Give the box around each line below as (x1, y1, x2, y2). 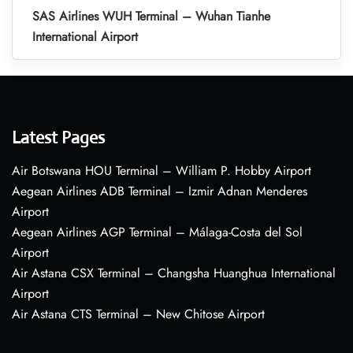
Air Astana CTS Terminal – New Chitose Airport (12, 305, 265, 324)
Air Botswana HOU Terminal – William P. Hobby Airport (12, 162, 311, 180)
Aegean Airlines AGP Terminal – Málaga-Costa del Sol (12, 223, 303, 242)
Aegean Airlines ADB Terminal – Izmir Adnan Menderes (12, 182, 307, 201)
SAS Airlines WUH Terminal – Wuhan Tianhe (32, 7, 270, 26)
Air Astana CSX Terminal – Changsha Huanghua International (12, 264, 336, 283)
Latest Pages (12, 127, 105, 149)
